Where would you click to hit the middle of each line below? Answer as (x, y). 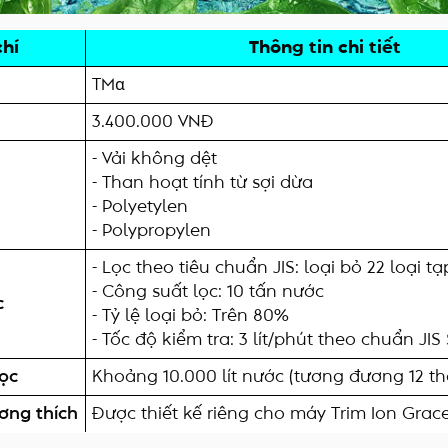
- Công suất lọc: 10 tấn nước (207, 291)
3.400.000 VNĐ (152, 121)
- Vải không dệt (154, 158)
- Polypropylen (151, 230)
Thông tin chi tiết (324, 47)
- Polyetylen (139, 206)
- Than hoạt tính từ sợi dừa (202, 182)
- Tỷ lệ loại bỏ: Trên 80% (190, 315)
